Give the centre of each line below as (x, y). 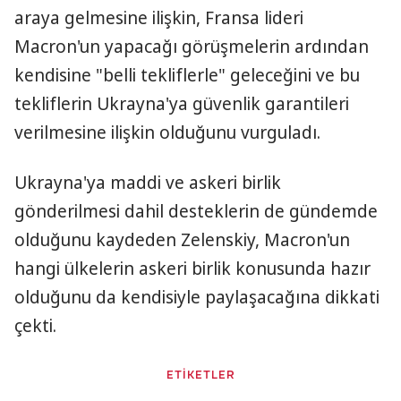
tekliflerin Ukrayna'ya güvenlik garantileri (182, 104)
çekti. (35, 326)
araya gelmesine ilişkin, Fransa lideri (159, 18)
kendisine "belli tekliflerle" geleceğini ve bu (187, 75)
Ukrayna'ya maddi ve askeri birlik (148, 183)
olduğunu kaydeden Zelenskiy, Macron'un (182, 240)
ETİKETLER (200, 375)
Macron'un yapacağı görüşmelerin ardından (192, 47)
